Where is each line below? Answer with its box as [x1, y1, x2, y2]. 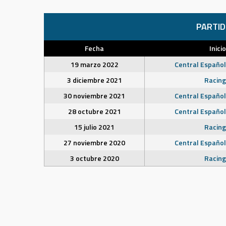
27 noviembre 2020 [64, 137, 125, 148]
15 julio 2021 [74, 122, 115, 132]
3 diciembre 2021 [67, 75, 122, 85]
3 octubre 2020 [70, 153, 119, 163]
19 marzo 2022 [70, 59, 119, 70]
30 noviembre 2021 [64, 90, 125, 101]
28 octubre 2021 [68, 106, 121, 117]
